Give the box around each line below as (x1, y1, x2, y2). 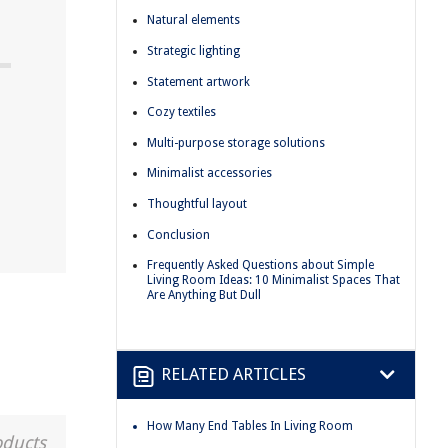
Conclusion (147, 227, 210, 242)
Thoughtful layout (147, 196, 247, 211)
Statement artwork (147, 74, 250, 89)
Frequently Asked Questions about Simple (147, 258, 374, 273)
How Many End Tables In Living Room (147, 418, 353, 433)
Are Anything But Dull (147, 288, 261, 303)
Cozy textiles (147, 105, 216, 120)
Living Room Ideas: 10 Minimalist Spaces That (147, 273, 400, 288)
